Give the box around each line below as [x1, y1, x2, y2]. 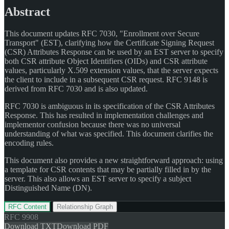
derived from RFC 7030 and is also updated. [5, 84, 148, 93]
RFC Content [8, 202, 47, 211]
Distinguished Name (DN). [5, 183, 92, 192]
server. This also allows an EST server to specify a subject [5, 174, 191, 183]
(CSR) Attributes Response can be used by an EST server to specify [5, 47, 223, 56]
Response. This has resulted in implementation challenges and [5, 110, 203, 120]
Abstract [5, 5, 50, 18]
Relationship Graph [57, 202, 113, 211]
